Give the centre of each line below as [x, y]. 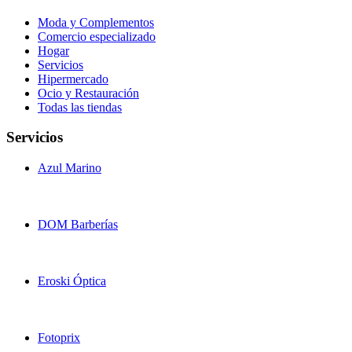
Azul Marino [70, 168]
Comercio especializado [97, 36]
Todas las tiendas [80, 107]
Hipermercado [73, 79]
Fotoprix [59, 338]
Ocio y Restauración [88, 93]
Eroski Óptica [72, 281]
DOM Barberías [78, 225]
